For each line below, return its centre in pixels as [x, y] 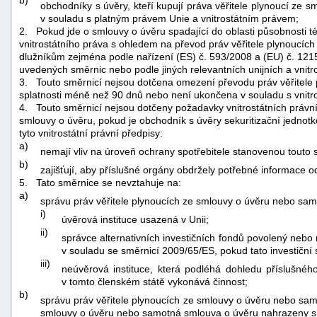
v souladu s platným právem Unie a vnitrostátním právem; [169, 18]
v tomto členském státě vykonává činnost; [155, 281]
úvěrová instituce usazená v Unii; [135, 219]
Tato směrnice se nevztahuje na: [109, 182]
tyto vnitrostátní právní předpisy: [91, 133]
